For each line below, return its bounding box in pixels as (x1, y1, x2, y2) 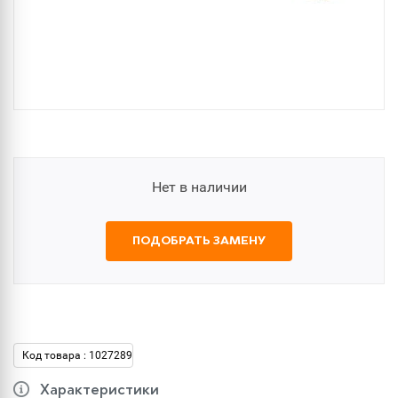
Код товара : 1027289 (22, 349, 132, 362)
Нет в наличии (151, 179, 247, 195)
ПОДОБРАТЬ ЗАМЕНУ (132, 235, 266, 247)
